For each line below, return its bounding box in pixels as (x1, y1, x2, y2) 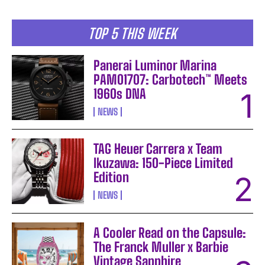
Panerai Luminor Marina (93, 57, 217, 74)
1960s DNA (93, 86, 147, 102)
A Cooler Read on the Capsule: (93, 224, 247, 241)
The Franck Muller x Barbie (93, 238, 229, 255)
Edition (93, 169, 130, 186)
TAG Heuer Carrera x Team (93, 141, 223, 157)
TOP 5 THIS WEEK (88, 25, 177, 43)
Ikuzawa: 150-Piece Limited (93, 155, 234, 172)
